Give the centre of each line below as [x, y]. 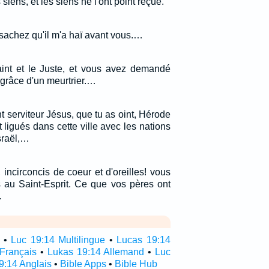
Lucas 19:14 [144, 240]
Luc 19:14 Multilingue [58, 240]
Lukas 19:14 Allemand [96, 252]
